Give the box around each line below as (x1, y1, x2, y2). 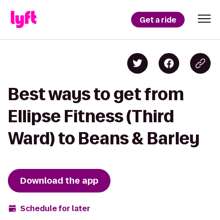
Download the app (20, 175, 98, 187)
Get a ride (139, 14, 176, 25)
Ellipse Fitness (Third (8, 107, 174, 125)
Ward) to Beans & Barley (8, 129, 199, 147)
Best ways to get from (8, 85, 184, 103)
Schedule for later (20, 203, 90, 214)
